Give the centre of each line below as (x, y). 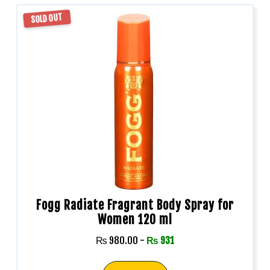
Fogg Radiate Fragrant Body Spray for (135, 206)
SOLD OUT (47, 18)
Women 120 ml (135, 220)
